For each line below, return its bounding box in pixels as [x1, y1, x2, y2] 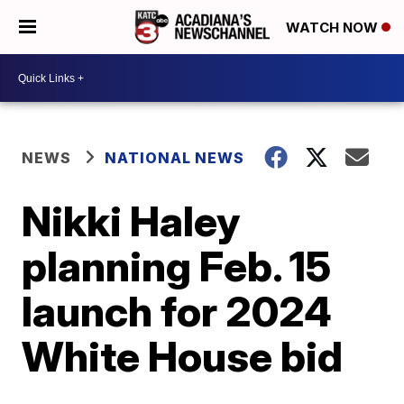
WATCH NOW [286, 19, 381, 37]
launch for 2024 [22, 286, 333, 336]
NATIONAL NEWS [105, 149, 245, 167]
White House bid [22, 331, 344, 381]
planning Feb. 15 [22, 241, 332, 291]
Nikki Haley [22, 196, 241, 246]
